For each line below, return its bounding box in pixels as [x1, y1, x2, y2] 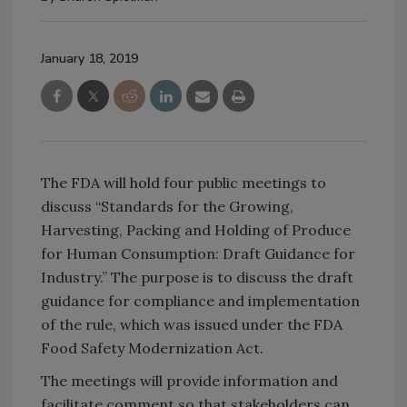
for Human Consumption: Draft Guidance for [41, 244, 355, 263]
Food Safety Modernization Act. [41, 339, 263, 357]
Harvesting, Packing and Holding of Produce [41, 221, 351, 239]
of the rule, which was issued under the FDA [41, 315, 342, 333]
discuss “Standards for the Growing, [41, 197, 293, 215]
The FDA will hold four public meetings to [41, 174, 326, 192]
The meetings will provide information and [41, 372, 338, 390]
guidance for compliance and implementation [41, 292, 360, 310]
